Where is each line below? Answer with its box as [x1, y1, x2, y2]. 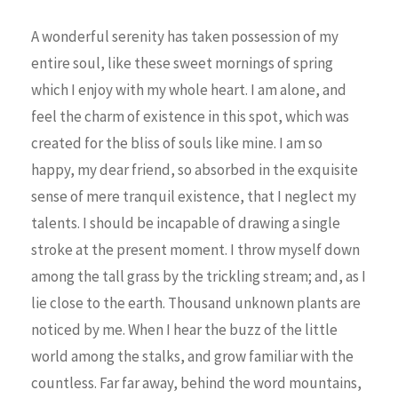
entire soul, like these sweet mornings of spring [31, 52, 333, 73]
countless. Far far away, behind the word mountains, [31, 372, 362, 393]
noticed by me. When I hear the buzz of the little [31, 319, 338, 339]
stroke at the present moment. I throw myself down [31, 239, 360, 259]
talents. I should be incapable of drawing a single [31, 212, 340, 233]
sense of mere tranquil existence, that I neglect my [31, 186, 356, 206]
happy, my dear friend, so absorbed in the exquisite [31, 159, 358, 179]
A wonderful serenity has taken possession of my [31, 26, 338, 46]
